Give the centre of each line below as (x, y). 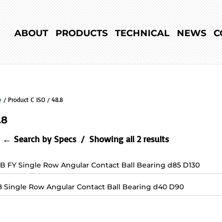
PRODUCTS (81, 33)
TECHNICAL (142, 33)
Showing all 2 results (128, 139)
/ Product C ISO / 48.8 (32, 100)
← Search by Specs (40, 139)
